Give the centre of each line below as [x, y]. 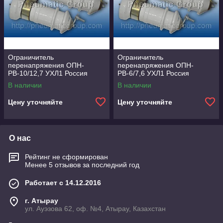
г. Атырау [42, 201]
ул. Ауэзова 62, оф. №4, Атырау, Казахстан [95, 209]
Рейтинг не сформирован [66, 157]
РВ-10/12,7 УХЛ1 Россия [48, 73]
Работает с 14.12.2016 [63, 183]
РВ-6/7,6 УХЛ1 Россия [153, 73]
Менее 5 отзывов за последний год [82, 165]
